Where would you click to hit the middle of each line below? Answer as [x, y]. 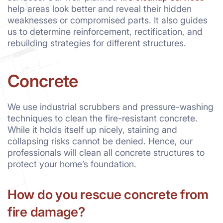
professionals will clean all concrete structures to [106, 152]
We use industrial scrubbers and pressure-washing [111, 107]
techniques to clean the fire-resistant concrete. [103, 118]
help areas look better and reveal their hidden [100, 9]
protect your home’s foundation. [72, 164]
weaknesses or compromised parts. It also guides [108, 20]
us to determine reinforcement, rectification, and [105, 32]
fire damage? [46, 212]
